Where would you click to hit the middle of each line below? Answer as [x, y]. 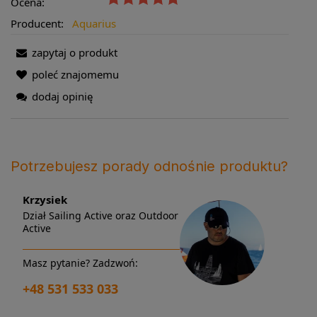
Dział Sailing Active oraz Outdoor [100, 216]
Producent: [39, 24]
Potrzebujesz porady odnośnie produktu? [149, 167]
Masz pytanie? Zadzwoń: [80, 263]
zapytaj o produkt [75, 53]
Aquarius [94, 24]
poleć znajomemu [75, 75]
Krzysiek [45, 200]
